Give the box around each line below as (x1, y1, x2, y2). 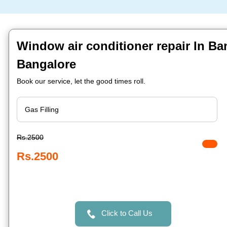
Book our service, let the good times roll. (17, 77, 145, 85)
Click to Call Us (101, 209, 153, 217)
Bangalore (17, 57, 76, 71)
